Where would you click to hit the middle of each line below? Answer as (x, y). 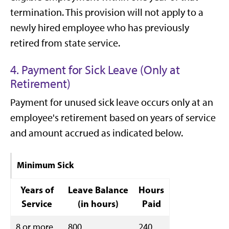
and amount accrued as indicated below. (97, 133)
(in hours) (98, 204)
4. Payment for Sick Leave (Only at (95, 70)
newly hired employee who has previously (100, 28)
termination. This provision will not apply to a (107, 12)
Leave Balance (98, 190)
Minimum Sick (45, 165)
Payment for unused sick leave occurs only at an (112, 102)
